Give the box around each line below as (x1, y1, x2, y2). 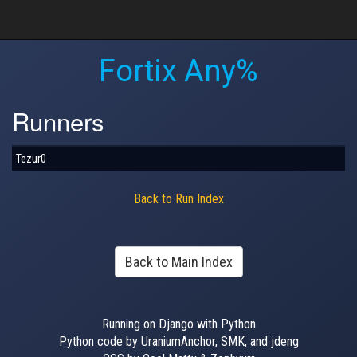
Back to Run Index (133, 190, 224, 206)
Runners (12, 103, 104, 139)
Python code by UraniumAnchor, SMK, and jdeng (58, 333, 299, 349)
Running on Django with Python (101, 316, 256, 331)
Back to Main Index (124, 253, 233, 270)
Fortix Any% (99, 53, 258, 88)
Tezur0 (16, 151, 46, 165)
